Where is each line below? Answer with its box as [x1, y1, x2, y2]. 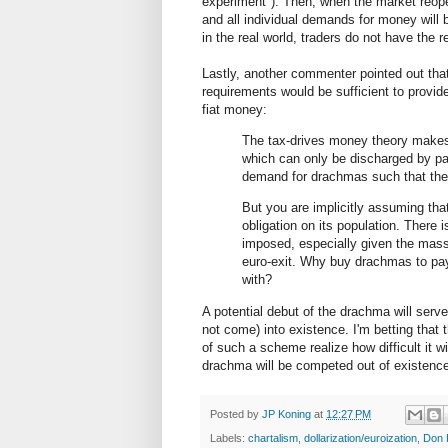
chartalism [248, 431, 298, 444]
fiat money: [202, 101, 267, 117]
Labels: [210, 431, 248, 444]
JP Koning [262, 407, 311, 420]
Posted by [210, 407, 262, 420]
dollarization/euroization [304, 431, 417, 444]
